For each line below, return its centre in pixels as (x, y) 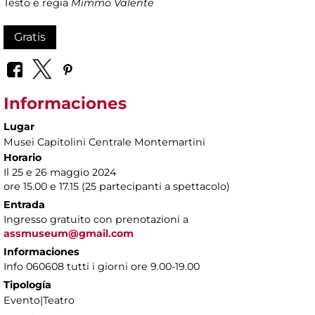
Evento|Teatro (39, 300)
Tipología (27, 284)
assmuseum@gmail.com (69, 233)
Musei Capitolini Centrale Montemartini (104, 142)
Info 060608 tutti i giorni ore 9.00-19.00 (102, 266)
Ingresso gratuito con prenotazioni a (96, 219)
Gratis (30, 37)
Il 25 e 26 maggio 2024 (60, 172)
